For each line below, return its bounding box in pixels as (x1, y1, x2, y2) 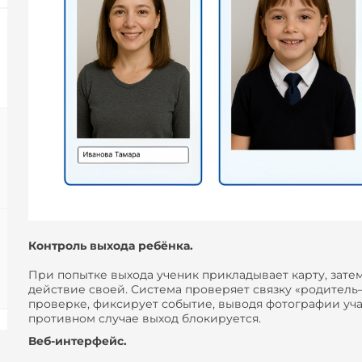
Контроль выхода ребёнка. (28, 238, 193, 254)
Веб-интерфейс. (28, 334, 127, 349)
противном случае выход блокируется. (28, 311, 261, 326)
